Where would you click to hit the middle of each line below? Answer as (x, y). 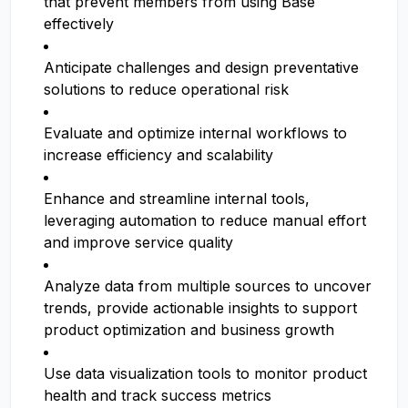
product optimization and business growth (189, 330)
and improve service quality (138, 242)
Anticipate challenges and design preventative (201, 67)
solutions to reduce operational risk (166, 89)
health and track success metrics (158, 395)
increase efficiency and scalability (158, 155)
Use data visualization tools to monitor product (205, 373)
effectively (79, 24)
